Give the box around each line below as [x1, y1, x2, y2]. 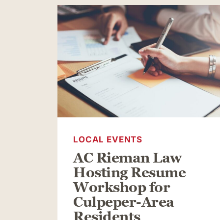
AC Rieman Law [73, 150, 182, 166]
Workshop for [73, 179, 170, 195]
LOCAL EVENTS [73, 134, 143, 144]
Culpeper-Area [73, 194, 175, 210]
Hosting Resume [73, 165, 186, 181]
